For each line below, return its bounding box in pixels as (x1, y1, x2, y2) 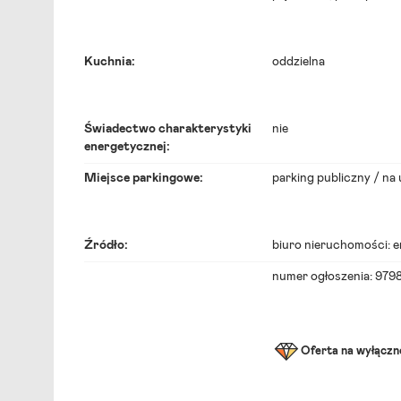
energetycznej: (84, 141, 170, 153)
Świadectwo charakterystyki (84, 123, 252, 135)
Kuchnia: (84, 55, 135, 68)
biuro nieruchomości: (272, 239, 393, 252)
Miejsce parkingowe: (84, 172, 203, 184)
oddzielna (272, 55, 325, 68)
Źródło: (84, 239, 128, 252)
